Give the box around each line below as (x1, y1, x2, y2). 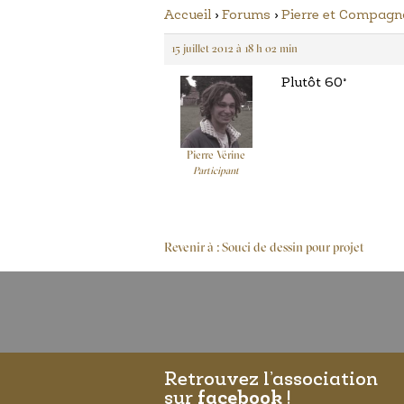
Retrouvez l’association (164, 371, 378, 390)
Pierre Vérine (187, 151, 245, 161)
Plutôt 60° (281, 77, 346, 90)
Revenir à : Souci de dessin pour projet (164, 242, 364, 255)
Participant (193, 167, 239, 177)
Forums (222, 9, 271, 23)
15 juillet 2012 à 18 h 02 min (171, 44, 298, 55)
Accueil (164, 9, 211, 23)
